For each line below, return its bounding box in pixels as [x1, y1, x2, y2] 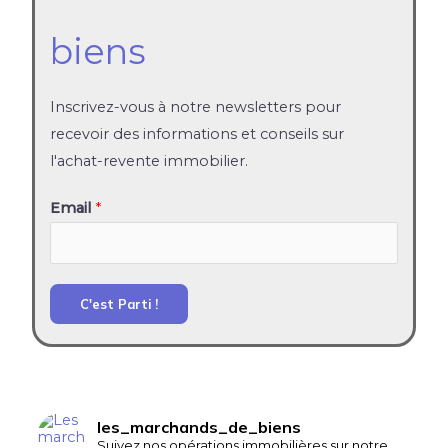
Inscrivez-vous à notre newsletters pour [50, 97, 342, 116]
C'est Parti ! [80, 295, 159, 312]
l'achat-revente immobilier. [50, 151, 249, 170]
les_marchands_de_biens [97, 417, 302, 438]
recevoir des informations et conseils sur [50, 124, 345, 143]
